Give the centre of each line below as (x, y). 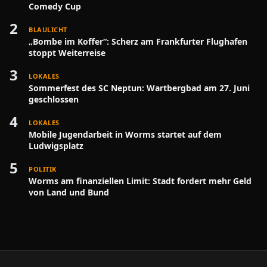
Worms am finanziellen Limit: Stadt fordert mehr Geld (140, 181)
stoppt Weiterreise (67, 53)
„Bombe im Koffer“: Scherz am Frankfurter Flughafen (138, 41)
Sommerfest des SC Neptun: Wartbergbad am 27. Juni (139, 88)
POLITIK (43, 169)
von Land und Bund (69, 192)
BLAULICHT (48, 30)
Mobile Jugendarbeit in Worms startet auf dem (125, 134)
